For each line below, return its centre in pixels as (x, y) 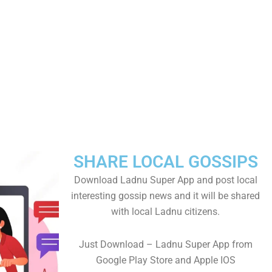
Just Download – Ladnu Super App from (165, 244)
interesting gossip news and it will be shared (165, 196)
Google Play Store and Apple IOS (165, 260)
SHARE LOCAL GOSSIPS (165, 162)
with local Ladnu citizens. (165, 212)
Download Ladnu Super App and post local (165, 180)
